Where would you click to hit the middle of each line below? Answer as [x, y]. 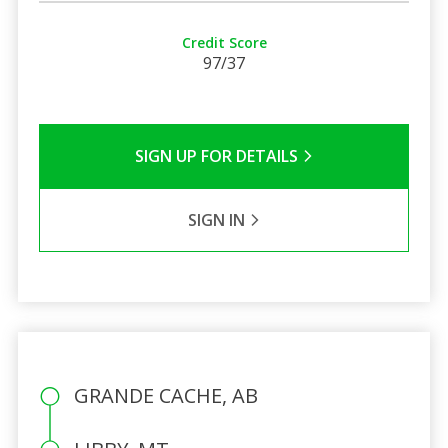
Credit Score [224, 42]
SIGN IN [218, 219]
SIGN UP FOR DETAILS [218, 155]
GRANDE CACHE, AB [165, 395]
